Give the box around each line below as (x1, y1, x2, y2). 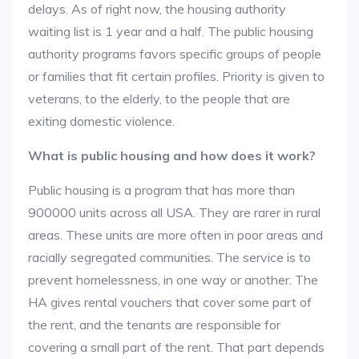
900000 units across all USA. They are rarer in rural (28, 204, 321, 220)
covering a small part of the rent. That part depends (28, 339, 325, 355)
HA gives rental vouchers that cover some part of (28, 294, 312, 310)
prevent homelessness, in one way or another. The (28, 272, 318, 288)
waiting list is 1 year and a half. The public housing (28, 23, 313, 39)
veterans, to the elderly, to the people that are (28, 91, 290, 107)
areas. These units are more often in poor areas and (28, 227, 323, 243)
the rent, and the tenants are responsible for (28, 317, 280, 333)
